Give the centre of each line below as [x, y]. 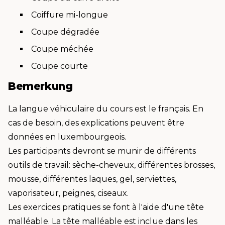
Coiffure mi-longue [70, 15]
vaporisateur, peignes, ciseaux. [68, 193]
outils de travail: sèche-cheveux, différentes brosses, [111, 165]
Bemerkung [40, 86]
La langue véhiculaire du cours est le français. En [106, 109]
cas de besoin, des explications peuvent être [96, 123]
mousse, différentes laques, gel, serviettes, [92, 179]
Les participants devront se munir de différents [102, 151]
